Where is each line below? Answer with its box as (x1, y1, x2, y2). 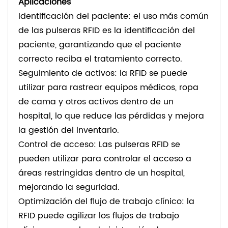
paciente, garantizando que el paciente (18, 38, 181, 52)
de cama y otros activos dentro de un (18, 95, 174, 109)
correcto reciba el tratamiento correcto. (18, 52, 182, 66)
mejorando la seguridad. (18, 181, 120, 194)
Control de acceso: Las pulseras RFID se (18, 138, 180, 152)
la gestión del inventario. (18, 124, 119, 137)
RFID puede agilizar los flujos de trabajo (18, 209, 179, 223)
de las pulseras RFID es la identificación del (18, 24, 195, 38)
